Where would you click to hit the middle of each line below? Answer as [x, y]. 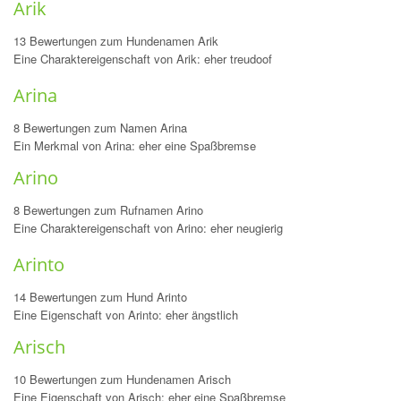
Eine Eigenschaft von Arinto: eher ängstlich [126, 315]
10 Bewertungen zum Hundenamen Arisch [122, 379]
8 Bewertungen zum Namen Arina [100, 128]
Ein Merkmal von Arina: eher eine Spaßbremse [135, 145]
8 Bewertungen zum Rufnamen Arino [108, 210]
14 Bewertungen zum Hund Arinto [100, 297]
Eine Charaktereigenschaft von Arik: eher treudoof [143, 59]
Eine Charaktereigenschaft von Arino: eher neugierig [148, 228]
